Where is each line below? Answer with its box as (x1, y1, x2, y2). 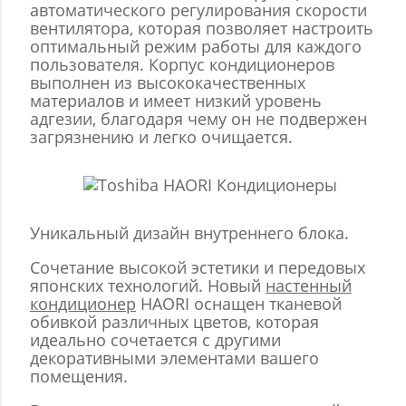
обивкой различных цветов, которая (30, 311, 319, 333)
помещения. (30, 365, 128, 388)
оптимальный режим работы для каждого (30, 35, 362, 58)
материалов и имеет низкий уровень (30, 90, 322, 112)
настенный (266, 275, 352, 297)
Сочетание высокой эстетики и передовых (30, 256, 365, 279)
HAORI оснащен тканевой (136, 293, 342, 315)
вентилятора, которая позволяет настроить (30, 17, 373, 40)
